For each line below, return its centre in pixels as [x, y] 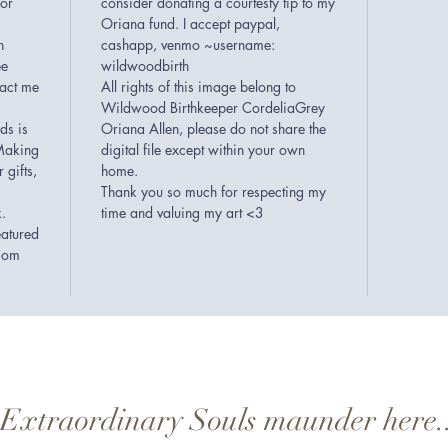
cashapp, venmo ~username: [188, 44]
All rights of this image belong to [198, 86]
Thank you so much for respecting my [213, 191]
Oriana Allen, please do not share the [213, 128]
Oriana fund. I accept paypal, [190, 23]
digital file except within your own [203, 149]
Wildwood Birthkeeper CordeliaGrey [213, 107]
